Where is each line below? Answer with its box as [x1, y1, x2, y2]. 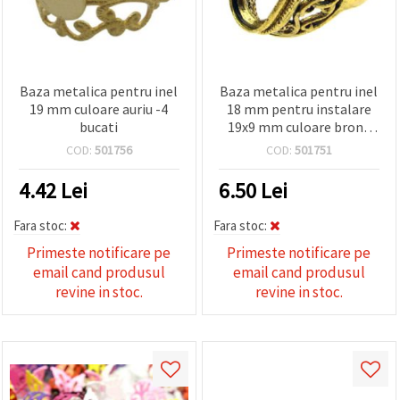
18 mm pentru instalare [226, 99, 371, 118]
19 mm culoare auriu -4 [29, 99, 169, 118]
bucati [79, 117, 119, 136]
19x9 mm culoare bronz [227, 117, 371, 136]
